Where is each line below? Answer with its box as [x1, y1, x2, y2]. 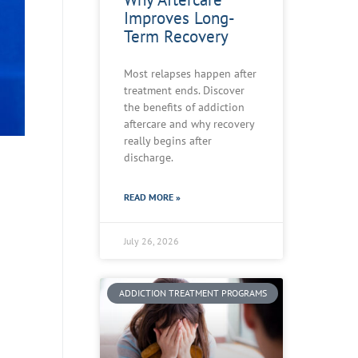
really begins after [124, 133, 212, 148]
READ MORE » [124, 190, 181, 203]
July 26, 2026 [124, 234, 179, 247]
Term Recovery [124, 25, 229, 47]
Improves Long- [124, 6, 235, 29]
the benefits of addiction [124, 99, 245, 114]
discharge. [124, 149, 173, 165]
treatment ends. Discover [124, 82, 245, 97]
